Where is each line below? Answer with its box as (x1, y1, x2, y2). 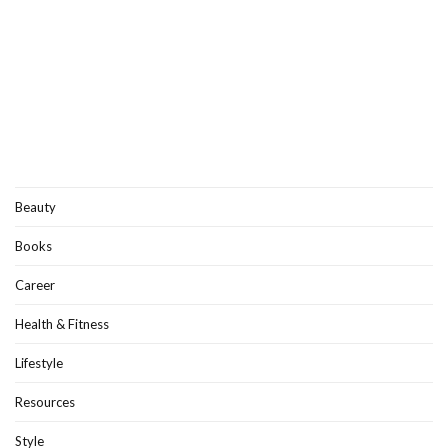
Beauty (15, 198, 56, 215)
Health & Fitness (15, 315, 109, 332)
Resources (15, 393, 75, 410)
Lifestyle (15, 354, 63, 371)
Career (15, 276, 55, 293)
